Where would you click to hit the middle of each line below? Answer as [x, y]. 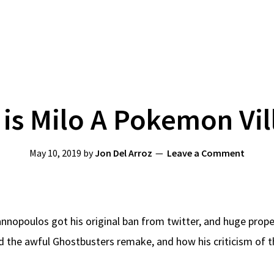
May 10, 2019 [55, 153]
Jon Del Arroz [124, 153]
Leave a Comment [206, 153]
